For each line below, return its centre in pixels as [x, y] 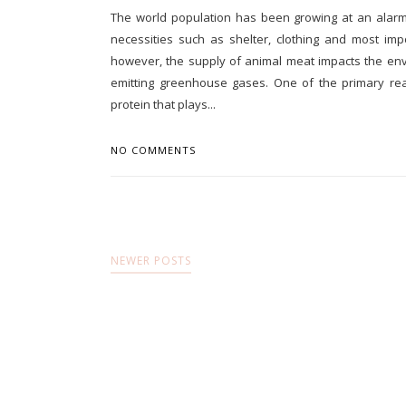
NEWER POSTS [151, 260]
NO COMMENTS [153, 150]
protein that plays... [163, 104]
